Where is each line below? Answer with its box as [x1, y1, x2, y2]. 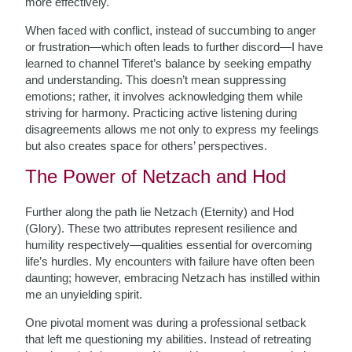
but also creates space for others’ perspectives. [25, 139, 268, 152]
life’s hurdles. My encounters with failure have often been [25, 255, 315, 268]
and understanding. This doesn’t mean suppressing [25, 73, 287, 86]
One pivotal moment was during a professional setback [25, 316, 307, 329]
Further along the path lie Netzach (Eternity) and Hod [25, 205, 295, 218]
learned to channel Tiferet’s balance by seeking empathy [25, 57, 313, 70]
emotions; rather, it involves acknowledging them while [25, 90, 303, 103]
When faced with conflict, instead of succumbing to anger [25, 24, 317, 37]
